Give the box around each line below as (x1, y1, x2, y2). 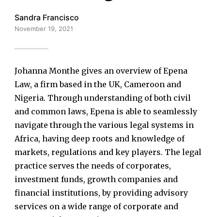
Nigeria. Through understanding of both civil (15, 93, 191, 103)
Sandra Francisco (15, 12, 79, 22)
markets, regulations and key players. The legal (15, 147, 201, 157)
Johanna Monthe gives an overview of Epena (15, 66, 187, 76)
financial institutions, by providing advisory (15, 188, 188, 198)
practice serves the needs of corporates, (15, 161, 171, 171)
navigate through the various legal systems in (15, 120, 194, 130)
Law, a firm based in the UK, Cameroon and (15, 79, 181, 90)
